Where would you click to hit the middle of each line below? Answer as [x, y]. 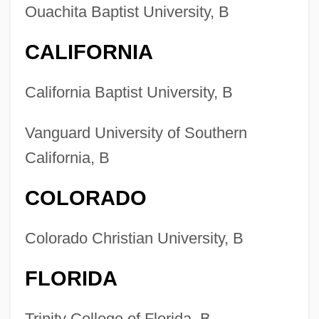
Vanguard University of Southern [136, 133]
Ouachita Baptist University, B [127, 12]
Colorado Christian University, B [134, 239]
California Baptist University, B [129, 93]
